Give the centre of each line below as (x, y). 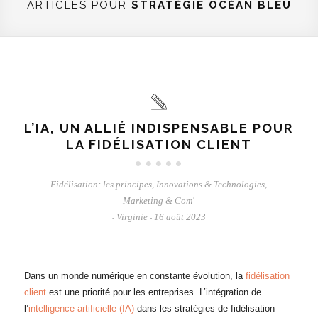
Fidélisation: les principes (102, 184)
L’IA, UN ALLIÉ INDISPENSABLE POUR (159, 128)
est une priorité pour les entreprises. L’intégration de (153, 292)
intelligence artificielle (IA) (81, 308)
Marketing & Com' (159, 201)
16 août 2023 (180, 217)
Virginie (132, 217)
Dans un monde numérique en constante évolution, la (135, 276)
